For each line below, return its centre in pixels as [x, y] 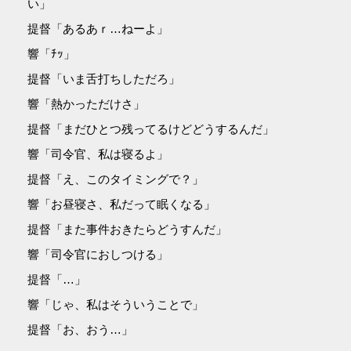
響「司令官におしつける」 [98, 254]
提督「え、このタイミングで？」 [116, 179]
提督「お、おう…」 [81, 329]
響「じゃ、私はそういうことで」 [116, 304]
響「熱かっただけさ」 [87, 103]
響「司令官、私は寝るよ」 [98, 154]
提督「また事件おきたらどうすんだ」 [128, 229]
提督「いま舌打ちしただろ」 [104, 78]
